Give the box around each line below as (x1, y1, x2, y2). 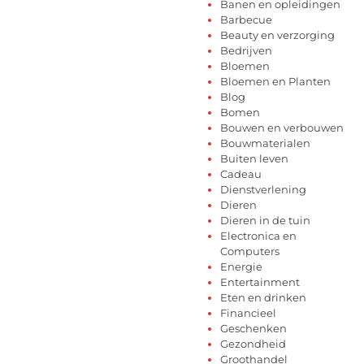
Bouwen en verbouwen (220, 121, 344, 135)
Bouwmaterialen (220, 136, 310, 150)
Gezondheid (220, 337, 286, 351)
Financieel (220, 306, 276, 320)
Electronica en (220, 229, 297, 243)
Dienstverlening (220, 183, 306, 197)
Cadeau (220, 167, 262, 181)
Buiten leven (220, 152, 288, 166)
